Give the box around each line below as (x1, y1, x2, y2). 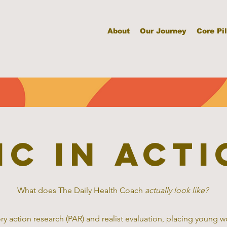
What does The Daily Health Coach (17, 185, 145, 195)
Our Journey (140, 27, 186, 35)
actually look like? (144, 185, 210, 195)
